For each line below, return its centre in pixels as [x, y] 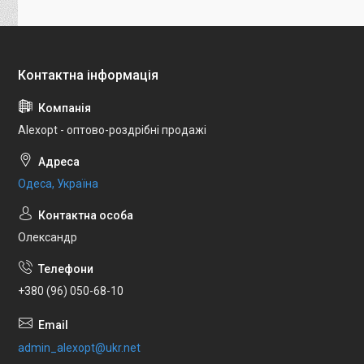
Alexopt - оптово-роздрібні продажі [112, 130]
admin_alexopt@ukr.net [79, 347]
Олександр [48, 238]
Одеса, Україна [58, 184]
